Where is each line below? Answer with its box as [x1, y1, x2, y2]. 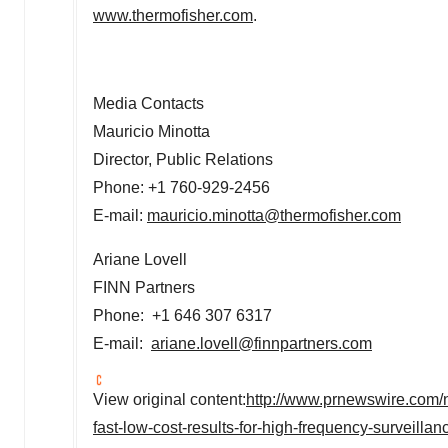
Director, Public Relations [93, 151, 273, 168]
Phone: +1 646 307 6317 [93, 307, 272, 324]
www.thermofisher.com [93, 7, 253, 24]
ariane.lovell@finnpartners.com [151, 335, 372, 352]
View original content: [93, 391, 246, 408]
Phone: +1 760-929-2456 [93, 179, 270, 196]
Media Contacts [93, 95, 204, 112]
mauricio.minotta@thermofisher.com [147, 207, 401, 224]
